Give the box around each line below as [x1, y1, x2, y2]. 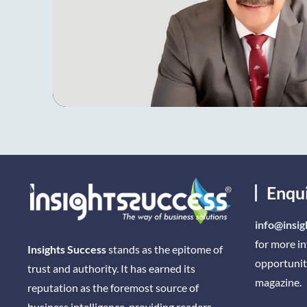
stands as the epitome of [106, 242, 223, 256]
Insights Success [27, 242, 107, 256]
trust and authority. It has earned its [27, 261, 196, 275]
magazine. [254, 275, 302, 288]
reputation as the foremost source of [27, 280, 199, 294]
